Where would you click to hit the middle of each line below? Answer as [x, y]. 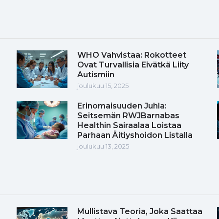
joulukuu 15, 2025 [103, 85]
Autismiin [96, 74]
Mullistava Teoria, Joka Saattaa [140, 211]
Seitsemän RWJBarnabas [128, 115]
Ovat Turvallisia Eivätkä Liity [133, 65]
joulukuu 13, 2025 [103, 146]
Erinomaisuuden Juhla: [122, 106]
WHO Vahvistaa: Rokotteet [132, 55]
